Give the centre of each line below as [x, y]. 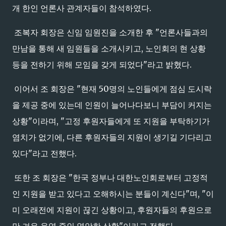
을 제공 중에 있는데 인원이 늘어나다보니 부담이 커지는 [112, 105]
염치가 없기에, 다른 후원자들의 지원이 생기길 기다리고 [112, 137]
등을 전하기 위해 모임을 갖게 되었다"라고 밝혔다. [102, 65]
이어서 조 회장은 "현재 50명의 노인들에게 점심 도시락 [112, 89]
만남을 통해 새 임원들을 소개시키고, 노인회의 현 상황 [109, 48]
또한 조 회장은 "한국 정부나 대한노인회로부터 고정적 [110, 178]
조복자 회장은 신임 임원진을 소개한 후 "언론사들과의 [110, 32]
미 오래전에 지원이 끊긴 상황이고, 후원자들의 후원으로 [112, 210]
